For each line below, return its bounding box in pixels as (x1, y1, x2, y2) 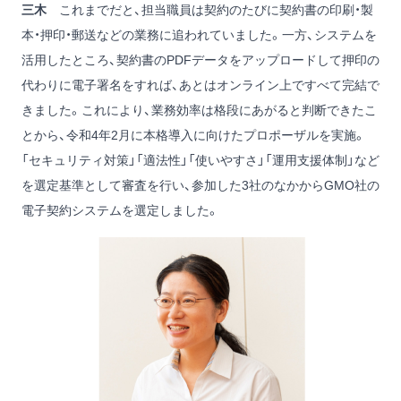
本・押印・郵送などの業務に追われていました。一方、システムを (21, 28, 377, 43)
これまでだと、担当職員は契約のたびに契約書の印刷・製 (47, 3, 373, 18)
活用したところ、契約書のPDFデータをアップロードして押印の (21, 53, 380, 68)
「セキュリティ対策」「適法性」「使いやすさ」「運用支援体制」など (21, 153, 380, 168)
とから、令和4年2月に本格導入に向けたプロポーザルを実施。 (21, 128, 366, 143)
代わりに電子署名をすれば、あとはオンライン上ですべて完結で (21, 78, 380, 93)
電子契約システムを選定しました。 (21, 203, 219, 218)
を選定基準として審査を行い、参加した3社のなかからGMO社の (21, 178, 380, 193)
